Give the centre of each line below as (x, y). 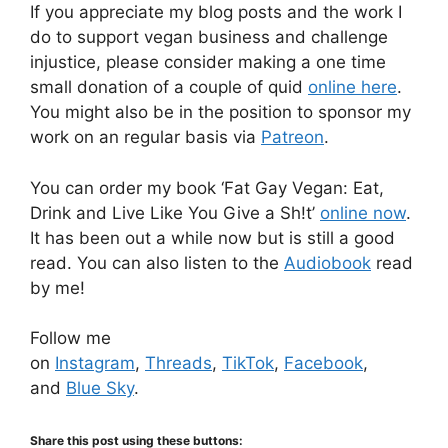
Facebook (323, 363)
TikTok (248, 363)
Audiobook (327, 262)
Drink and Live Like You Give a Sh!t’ (175, 212)
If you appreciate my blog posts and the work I (216, 12)
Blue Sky (100, 388)
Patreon (292, 137)
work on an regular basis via (145, 137)
